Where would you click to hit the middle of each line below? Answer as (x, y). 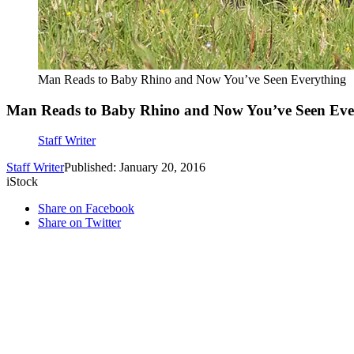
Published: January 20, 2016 (135, 168)
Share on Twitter (79, 223)
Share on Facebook (86, 209)
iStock (22, 182)
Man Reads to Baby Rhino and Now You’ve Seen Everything (192, 79)
